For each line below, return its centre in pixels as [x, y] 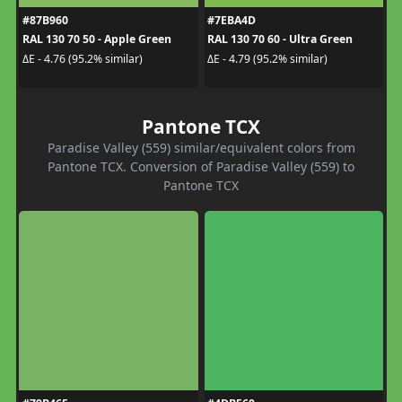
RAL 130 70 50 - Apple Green [96, 39]
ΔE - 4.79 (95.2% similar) [267, 58]
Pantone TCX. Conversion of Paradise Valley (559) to [201, 167]
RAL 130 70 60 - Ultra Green [280, 39]
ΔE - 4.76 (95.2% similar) [82, 58]
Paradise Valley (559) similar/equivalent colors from [201, 148]
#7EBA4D [232, 21]
